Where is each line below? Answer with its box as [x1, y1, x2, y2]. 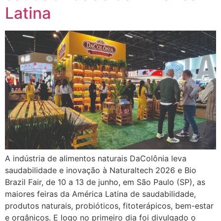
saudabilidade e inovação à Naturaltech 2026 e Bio [5, 165, 196, 176]
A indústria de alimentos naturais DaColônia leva [5, 153, 186, 164]
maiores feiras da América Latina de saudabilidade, [5, 189, 196, 199]
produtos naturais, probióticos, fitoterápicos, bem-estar [5, 201, 214, 211]
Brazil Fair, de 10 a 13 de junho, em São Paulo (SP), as [5, 177, 205, 187]
